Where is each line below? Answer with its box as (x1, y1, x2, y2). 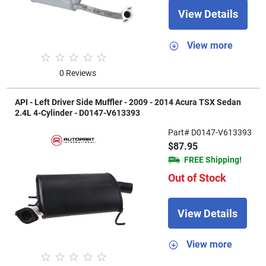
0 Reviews (59, 68, 97, 78)
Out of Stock (167, 172, 226, 185)
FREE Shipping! (183, 155, 242, 165)
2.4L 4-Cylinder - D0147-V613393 (14, 108, 140, 118)
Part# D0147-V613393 (167, 128, 252, 138)
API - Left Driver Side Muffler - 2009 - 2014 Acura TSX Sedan (14, 97, 241, 107)
